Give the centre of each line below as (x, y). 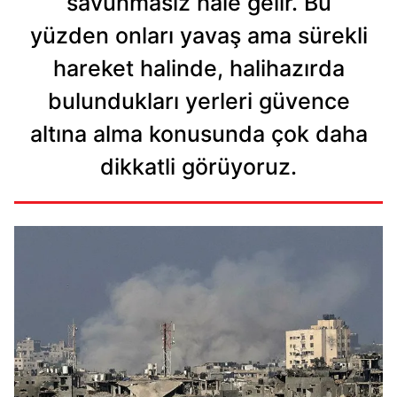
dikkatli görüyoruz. (198, 166)
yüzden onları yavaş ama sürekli (198, 35)
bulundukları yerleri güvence (198, 101)
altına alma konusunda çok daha (198, 133)
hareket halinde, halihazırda (198, 68)
